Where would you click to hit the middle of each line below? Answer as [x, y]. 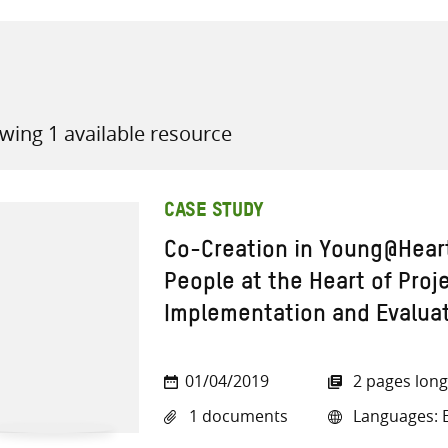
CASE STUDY [214, 212]
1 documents [236, 416]
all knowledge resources [314, 135]
